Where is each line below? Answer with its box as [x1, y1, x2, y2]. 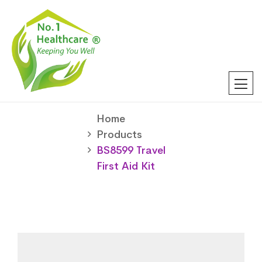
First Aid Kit [96, 159, 155, 173]
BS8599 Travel [96, 143, 166, 157]
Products [96, 127, 142, 141]
